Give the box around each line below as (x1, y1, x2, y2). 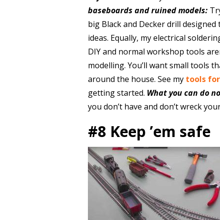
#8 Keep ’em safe (87, 121, 211, 141)
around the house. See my (87, 74, 186, 84)
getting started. (87, 87, 147, 98)
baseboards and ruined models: (87, 5, 208, 16)
